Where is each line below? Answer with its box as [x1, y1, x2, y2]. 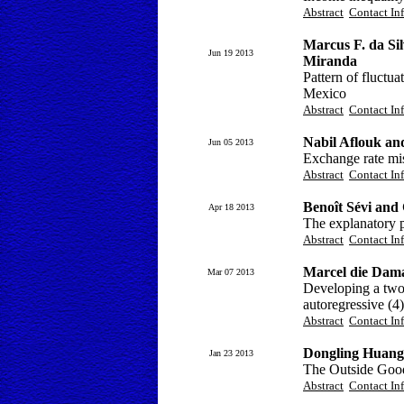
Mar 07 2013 [207, 267, 254, 277]
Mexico [303, 86, 346, 101]
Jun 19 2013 [208, 48, 253, 58]
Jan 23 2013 [208, 348, 253, 358]
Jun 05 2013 [208, 137, 253, 147]
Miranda [303, 53, 357, 69]
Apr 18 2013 [207, 202, 254, 212]
